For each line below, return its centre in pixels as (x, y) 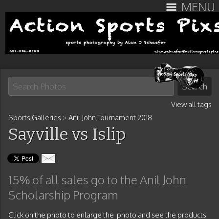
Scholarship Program (63, 195)
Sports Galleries (35, 118)
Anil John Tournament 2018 (110, 118)
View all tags (191, 104)
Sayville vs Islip (67, 134)
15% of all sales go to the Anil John (97, 180)
